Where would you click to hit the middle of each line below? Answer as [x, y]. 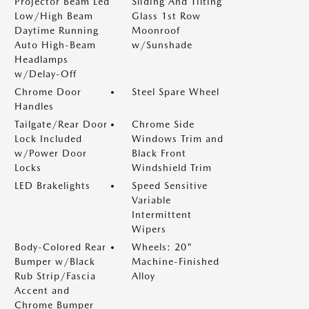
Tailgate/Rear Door [61, 124]
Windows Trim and [178, 139]
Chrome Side [163, 124]
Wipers [149, 229]
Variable [151, 200]
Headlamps [41, 59]
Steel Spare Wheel [176, 92]
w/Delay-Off [46, 74]
